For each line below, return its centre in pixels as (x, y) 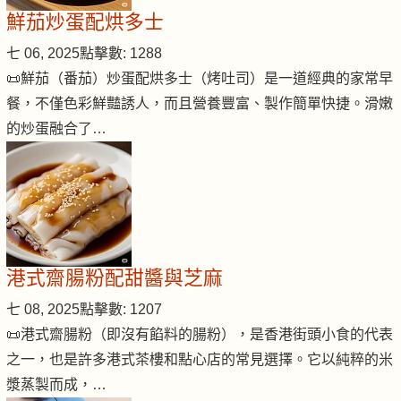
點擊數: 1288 (121, 53)
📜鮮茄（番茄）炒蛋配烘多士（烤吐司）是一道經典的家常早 (200, 78)
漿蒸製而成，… (56, 384)
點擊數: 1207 (121, 309)
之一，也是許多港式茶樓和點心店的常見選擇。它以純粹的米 (200, 359)
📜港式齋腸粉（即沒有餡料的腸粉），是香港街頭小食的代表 (200, 334)
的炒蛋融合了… (56, 128)
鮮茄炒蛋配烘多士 (85, 22)
